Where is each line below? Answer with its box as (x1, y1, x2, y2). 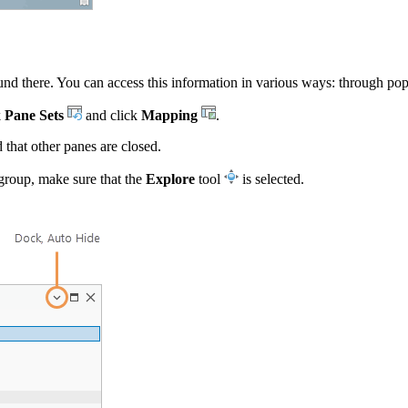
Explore (146, 170, 195, 187)
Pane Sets (5, 107, 64, 123)
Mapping (141, 107, 198, 123)
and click (82, 107, 141, 123)
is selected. (239, 170, 304, 187)
